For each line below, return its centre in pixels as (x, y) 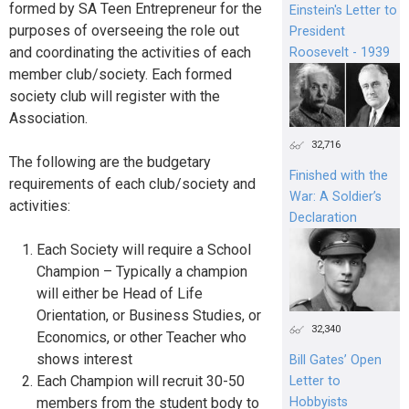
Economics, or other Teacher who (142, 338)
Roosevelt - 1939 (339, 52)
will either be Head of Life (120, 294)
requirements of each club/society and (132, 184)
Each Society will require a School (144, 250)
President (317, 31)
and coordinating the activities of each (130, 53)
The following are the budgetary (110, 163)
